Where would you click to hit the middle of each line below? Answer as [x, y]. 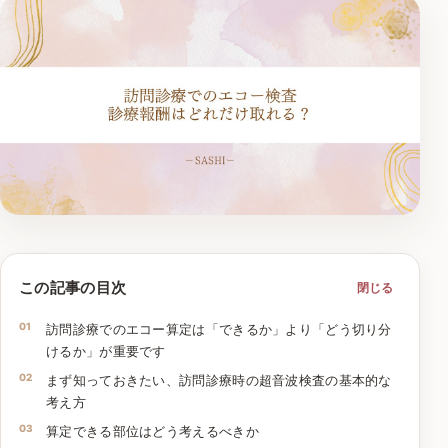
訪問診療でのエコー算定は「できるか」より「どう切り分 [219, 328]
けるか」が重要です [106, 350]
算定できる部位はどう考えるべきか [152, 430]
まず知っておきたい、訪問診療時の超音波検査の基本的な [219, 379]
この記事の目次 [73, 288]
